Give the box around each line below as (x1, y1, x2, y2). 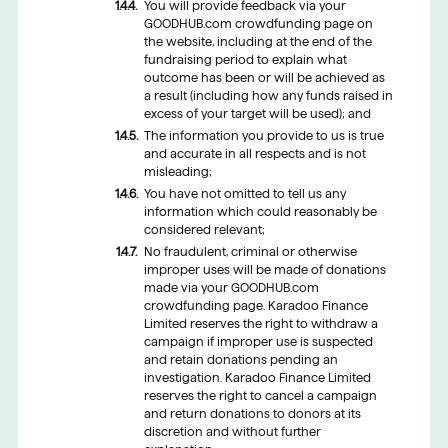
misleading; (143, 165, 212, 179)
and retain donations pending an (143, 353, 338, 367)
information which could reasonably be (143, 205, 377, 219)
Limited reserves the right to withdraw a (143, 317, 378, 331)
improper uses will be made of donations (143, 263, 386, 277)
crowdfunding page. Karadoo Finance (143, 299, 368, 313)
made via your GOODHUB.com (143, 281, 319, 295)
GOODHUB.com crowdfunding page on (143, 17, 373, 31)
